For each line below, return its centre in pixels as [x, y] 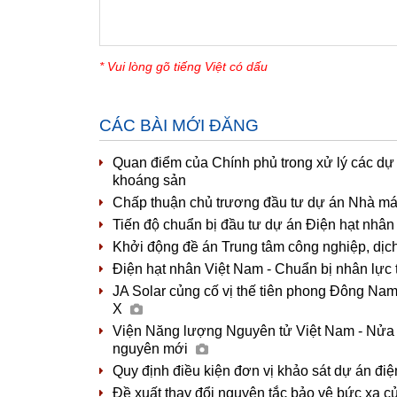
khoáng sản [149, 180]
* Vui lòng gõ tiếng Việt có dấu [183, 66]
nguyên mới [152, 348]
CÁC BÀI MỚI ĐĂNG [179, 125]
